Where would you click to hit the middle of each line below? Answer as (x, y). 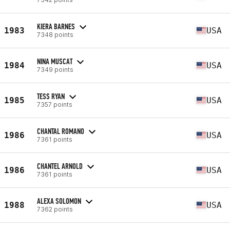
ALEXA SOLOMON (59, 201)
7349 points (55, 69)
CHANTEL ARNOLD (60, 166)
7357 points (55, 104)
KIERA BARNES (56, 26)
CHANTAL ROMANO (61, 131)
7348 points (55, 34)
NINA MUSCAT (55, 61)
